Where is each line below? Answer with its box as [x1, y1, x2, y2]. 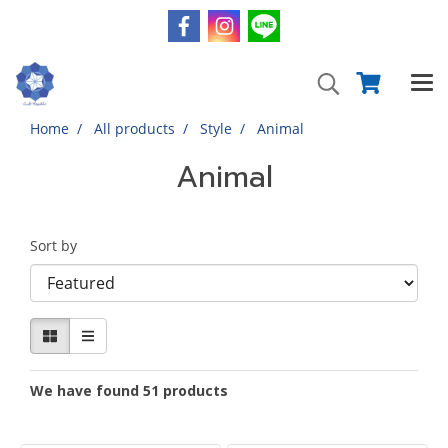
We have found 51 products [30, 381, 228, 400]
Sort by [30, 236, 89, 255]
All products [94, 119, 175, 138]
